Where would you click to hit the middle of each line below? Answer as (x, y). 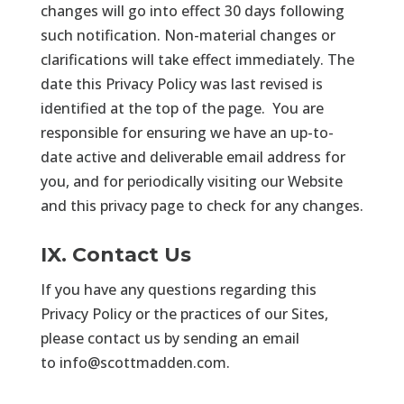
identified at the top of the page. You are (182, 108)
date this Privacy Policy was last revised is (181, 83)
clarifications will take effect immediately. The (197, 59)
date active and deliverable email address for (193, 156)
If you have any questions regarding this (178, 289)
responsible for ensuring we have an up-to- (187, 132)
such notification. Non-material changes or (188, 35)
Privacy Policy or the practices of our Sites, (184, 313)
